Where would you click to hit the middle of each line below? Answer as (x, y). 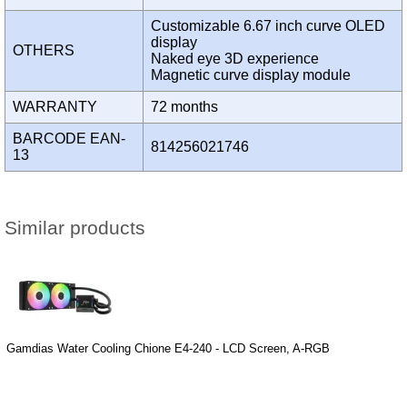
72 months (188, 107)
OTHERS (47, 51)
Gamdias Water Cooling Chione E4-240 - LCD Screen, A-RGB (168, 349)
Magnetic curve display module (254, 75)
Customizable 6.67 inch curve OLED (268, 26)
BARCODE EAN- (69, 139)
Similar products (75, 228)
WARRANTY (59, 107)
